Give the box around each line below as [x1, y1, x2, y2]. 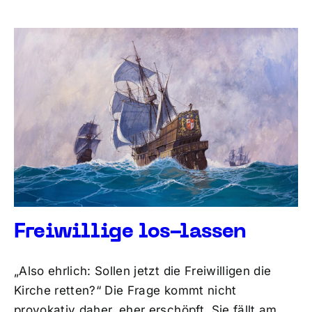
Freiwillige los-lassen [13, 222, 246, 242]
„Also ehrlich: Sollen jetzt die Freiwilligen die [13, 263, 272, 278]
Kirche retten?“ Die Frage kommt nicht [13, 283, 237, 297]
